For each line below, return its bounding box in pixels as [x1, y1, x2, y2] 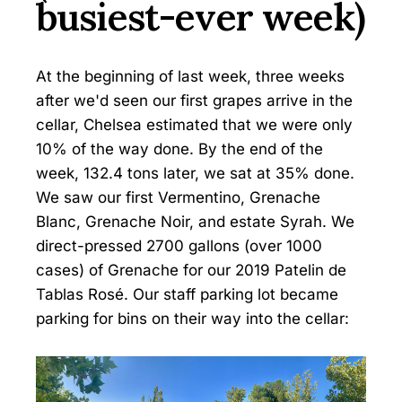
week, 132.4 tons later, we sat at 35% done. [36, 164, 354, 183]
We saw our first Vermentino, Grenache [36, 188, 320, 207]
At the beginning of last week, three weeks [36, 67, 345, 86]
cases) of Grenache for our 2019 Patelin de [36, 261, 346, 280]
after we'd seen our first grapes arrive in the [36, 92, 353, 110]
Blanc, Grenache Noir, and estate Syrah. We [36, 213, 354, 232]
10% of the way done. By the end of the [36, 140, 323, 159]
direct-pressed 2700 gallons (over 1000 [36, 237, 322, 256]
